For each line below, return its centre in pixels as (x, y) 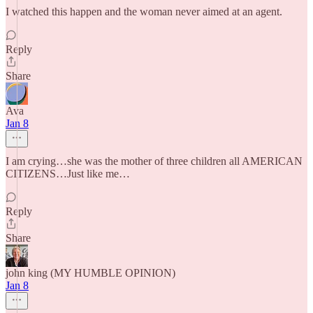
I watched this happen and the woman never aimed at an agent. (144, 12)
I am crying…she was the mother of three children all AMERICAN (154, 161)
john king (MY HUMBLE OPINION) (90, 273)
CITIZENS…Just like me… (68, 174)
